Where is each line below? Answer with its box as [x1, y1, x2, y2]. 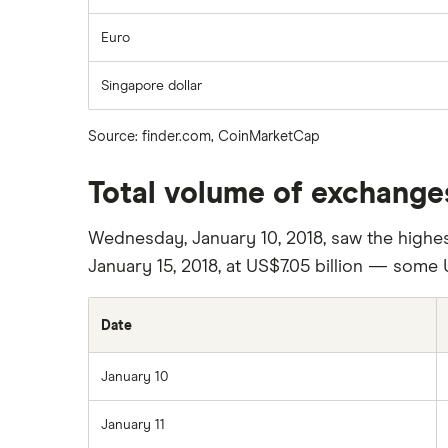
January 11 [101, 418, 165, 432]
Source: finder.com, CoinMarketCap [88, 130, 320, 144]
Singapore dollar [101, 79, 202, 93]
